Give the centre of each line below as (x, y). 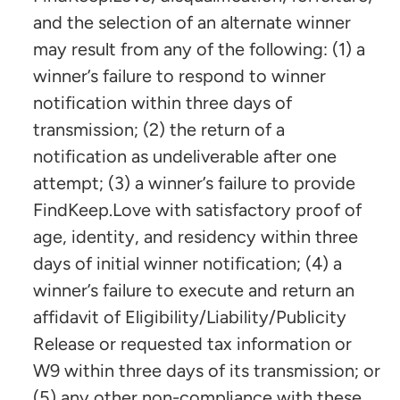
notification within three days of (162, 102)
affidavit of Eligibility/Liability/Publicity (190, 317)
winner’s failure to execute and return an (194, 290)
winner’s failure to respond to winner (179, 75)
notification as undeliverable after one (185, 156)
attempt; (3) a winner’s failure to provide (194, 183)
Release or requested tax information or (192, 343)
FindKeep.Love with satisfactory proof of (197, 209)
